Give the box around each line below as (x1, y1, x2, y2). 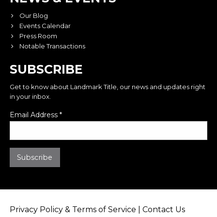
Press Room (19, 31, 57, 40)
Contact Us (142, 205, 185, 215)
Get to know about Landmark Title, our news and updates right (10, 82, 205, 91)
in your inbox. (10, 92, 51, 100)
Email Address (10, 110, 60, 119)
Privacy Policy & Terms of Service (10, 205, 136, 215)
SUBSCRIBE (10, 62, 83, 77)
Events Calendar (19, 21, 71, 30)
